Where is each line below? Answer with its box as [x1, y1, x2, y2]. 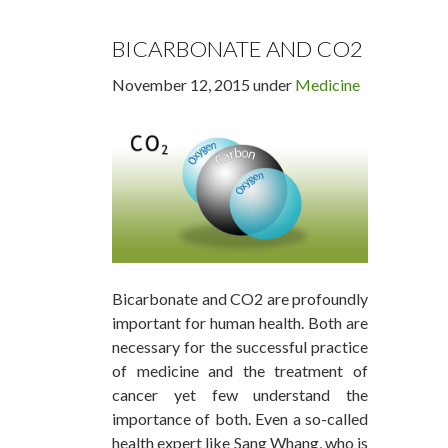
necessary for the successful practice [112, 337, 368, 357]
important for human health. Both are [112, 313, 368, 333]
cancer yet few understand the [112, 385, 368, 405]
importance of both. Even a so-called [112, 409, 368, 429]
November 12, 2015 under [112, 75, 295, 95]
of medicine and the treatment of [112, 361, 368, 381]
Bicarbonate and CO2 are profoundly [112, 289, 368, 309]
